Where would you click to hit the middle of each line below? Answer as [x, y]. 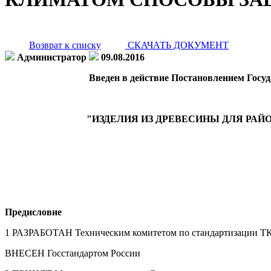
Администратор [52, 57]
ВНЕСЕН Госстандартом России [73, 253]
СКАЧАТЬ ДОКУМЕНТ [177, 45]
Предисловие [33, 212]
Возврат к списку [65, 45]
